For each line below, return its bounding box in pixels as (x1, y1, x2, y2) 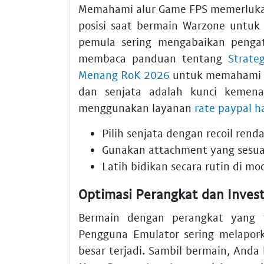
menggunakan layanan (78, 100, 194, 114)
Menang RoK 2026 (78, 67, 170, 81)
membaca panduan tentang (78, 51, 228, 65)
